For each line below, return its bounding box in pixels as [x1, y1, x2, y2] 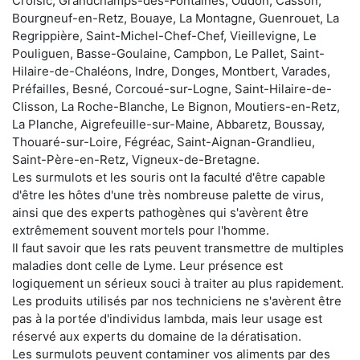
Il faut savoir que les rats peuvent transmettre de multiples [12, 239, 344, 256]
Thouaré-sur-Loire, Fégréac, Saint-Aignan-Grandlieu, [12, 133, 315, 149]
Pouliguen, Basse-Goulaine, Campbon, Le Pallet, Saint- [12, 45, 325, 61]
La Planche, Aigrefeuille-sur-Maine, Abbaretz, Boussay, [12, 116, 325, 132]
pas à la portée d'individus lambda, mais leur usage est [12, 310, 322, 326]
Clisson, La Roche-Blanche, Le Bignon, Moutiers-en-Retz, [12, 98, 340, 114]
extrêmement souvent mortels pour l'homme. [12, 222, 269, 238]
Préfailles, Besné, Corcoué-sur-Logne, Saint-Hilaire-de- [12, 80, 332, 96]
